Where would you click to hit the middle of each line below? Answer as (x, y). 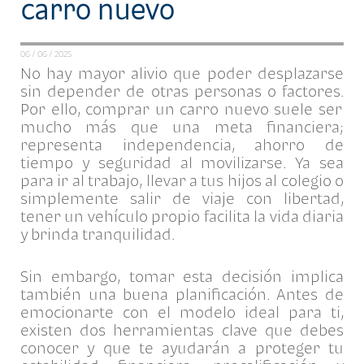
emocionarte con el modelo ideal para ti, (182, 312)
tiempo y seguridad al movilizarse (152, 163)
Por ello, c (56, 109)
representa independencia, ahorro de (182, 145)
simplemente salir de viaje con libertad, (182, 199)
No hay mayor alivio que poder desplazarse (182, 74)
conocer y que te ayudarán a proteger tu (182, 348)
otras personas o (210, 91)
